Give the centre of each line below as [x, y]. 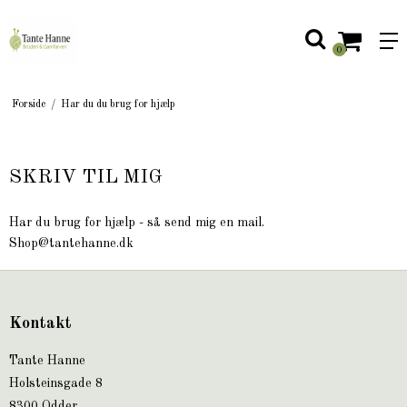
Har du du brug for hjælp [117, 104]
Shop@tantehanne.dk [71, 244]
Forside [28, 104]
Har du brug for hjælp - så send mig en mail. [137, 223]
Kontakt [40, 324]
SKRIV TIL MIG [86, 177]
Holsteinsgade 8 [56, 384]
